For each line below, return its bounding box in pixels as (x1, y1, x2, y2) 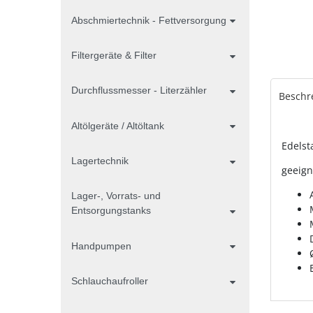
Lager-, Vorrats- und (71, 190, 161, 202)
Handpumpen (71, 240, 131, 252)
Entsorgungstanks (71, 205, 151, 217)
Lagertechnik (71, 155, 129, 167)
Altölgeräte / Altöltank (71, 119, 164, 131)
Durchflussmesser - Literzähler (71, 85, 207, 96)
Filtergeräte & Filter (71, 49, 156, 61)
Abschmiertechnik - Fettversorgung (71, 14, 226, 26)
